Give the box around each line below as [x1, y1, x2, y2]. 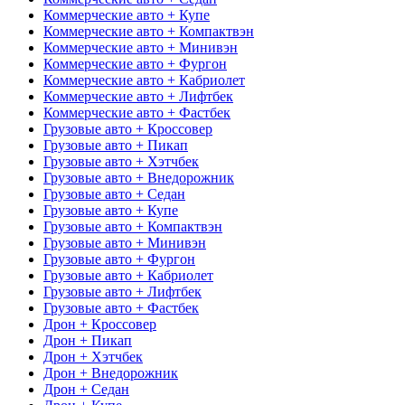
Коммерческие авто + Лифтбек [43, 88, 233, 104]
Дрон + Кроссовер [43, 316, 156, 332]
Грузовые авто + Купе [43, 202, 178, 218]
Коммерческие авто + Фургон [43, 55, 227, 71]
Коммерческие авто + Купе [43, 6, 210, 23]
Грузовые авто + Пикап [43, 137, 188, 153]
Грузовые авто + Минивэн [43, 234, 206, 250]
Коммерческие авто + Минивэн [43, 39, 238, 55]
